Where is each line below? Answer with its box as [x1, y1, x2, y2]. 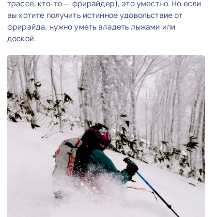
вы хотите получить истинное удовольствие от [7, 10, 183, 20]
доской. [7, 33, 38, 44]
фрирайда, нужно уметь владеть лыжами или [7, 21, 175, 32]
